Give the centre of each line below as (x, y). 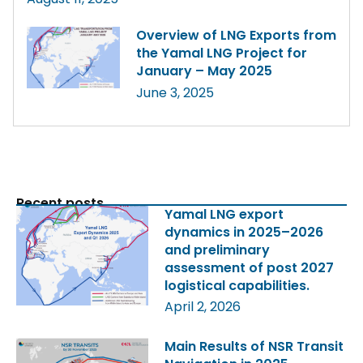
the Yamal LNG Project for (221, 53)
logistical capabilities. (237, 286)
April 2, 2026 (203, 307)
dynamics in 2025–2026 (244, 233)
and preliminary (218, 250)
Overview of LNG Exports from (236, 36)
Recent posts (60, 203)
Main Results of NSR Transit (254, 347)
